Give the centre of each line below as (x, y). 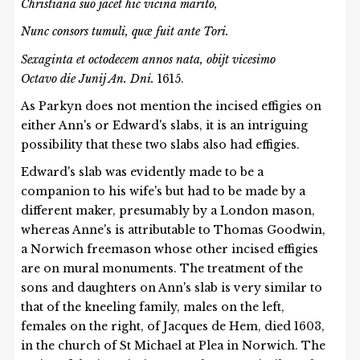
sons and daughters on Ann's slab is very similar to (172, 288)
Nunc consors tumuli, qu (83, 32)
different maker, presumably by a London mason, (168, 211)
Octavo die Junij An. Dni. (90, 79)
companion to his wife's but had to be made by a (164, 192)
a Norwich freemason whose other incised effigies (170, 250)
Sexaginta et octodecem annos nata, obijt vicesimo (149, 60)
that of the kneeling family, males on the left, (153, 307)
